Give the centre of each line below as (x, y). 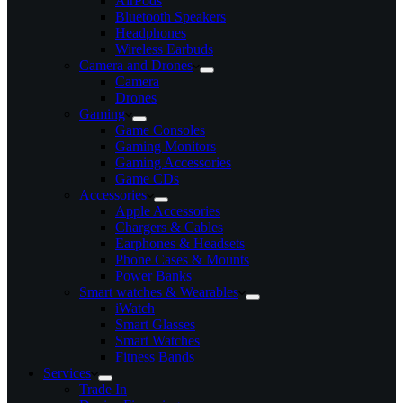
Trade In (103, 389)
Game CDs (147, 179)
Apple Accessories (168, 211)
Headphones (151, 33)
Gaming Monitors (166, 146)
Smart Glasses (155, 324)
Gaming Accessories (173, 162)
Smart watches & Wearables (159, 292)
